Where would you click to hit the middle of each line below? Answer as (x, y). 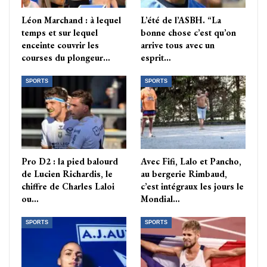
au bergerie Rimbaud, (184, 174)
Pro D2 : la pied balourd (70, 162)
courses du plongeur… (66, 58)
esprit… (156, 58)
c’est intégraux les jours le (192, 187)
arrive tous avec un (178, 45)
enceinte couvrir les (60, 45)
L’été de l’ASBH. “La (181, 20)
